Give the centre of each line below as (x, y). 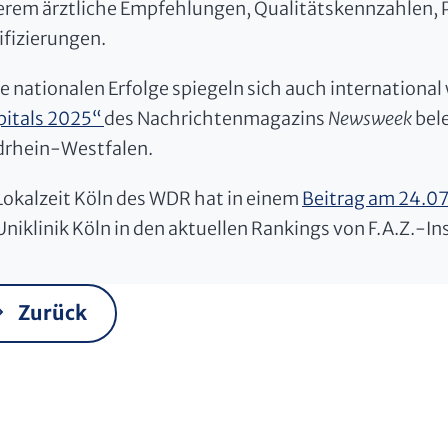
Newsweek (370, 118)
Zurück (53, 312)
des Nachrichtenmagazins (216, 118)
